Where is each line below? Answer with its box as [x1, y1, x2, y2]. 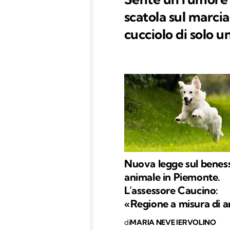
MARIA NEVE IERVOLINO [130, 217, 216, 227]
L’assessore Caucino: [124, 183, 219, 197]
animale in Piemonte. [124, 170, 221, 183]
